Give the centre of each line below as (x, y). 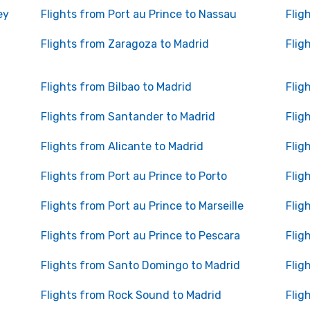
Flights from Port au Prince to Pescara (140, 236)
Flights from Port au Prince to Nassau (138, 14)
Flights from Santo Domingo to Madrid (140, 265)
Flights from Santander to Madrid (128, 117)
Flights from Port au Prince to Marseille (142, 206)
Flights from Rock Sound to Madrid (131, 295)
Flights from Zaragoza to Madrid (125, 44)
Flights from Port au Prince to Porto (134, 176)
